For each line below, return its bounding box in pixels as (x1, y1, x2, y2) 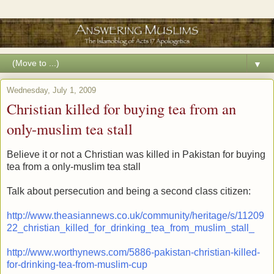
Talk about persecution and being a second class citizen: (7, 185, 251, 196)
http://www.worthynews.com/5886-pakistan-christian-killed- (7, 246, 260, 257)
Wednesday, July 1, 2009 (7, 86, 96, 95)
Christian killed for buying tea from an (7, 98, 236, 119)
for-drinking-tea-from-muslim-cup (7, 259, 147, 270)
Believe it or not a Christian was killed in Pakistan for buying (7, 149, 265, 160)
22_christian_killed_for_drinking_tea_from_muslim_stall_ (7, 222, 254, 233)
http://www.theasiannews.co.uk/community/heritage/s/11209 (7, 210, 264, 221)
